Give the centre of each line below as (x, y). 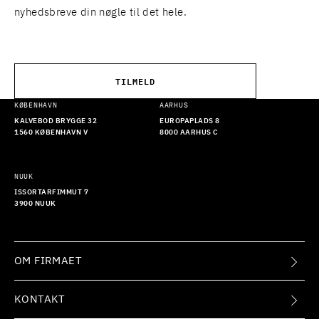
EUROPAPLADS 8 (190, 121)
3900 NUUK (35, 204)
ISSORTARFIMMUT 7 (51, 193)
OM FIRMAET (48, 261)
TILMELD (135, 81)
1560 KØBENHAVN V (51, 133)
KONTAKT (40, 300)
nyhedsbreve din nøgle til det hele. (100, 13)
